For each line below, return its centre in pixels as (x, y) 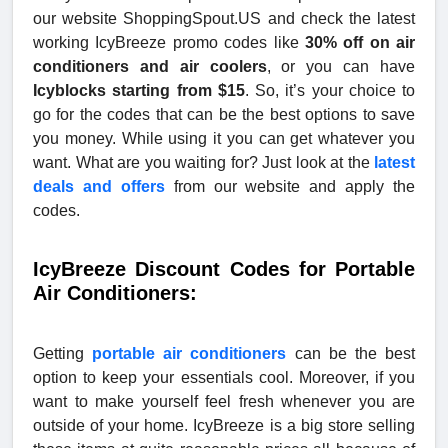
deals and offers (99, 186)
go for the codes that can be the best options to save (224, 114)
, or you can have (341, 66)
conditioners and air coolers (150, 66)
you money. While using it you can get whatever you (224, 138)
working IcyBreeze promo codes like (169, 42)
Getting (63, 353)
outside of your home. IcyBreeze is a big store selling (224, 425)
